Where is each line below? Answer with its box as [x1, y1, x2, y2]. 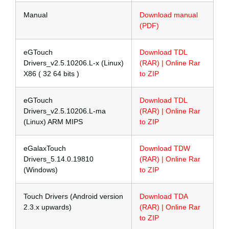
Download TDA [140, 192, 188, 200]
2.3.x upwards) [24, 202, 72, 211]
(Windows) [24, 165, 58, 174]
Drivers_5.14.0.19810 [24, 154, 94, 163]
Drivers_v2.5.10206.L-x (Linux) [24, 58, 124, 67]
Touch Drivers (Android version [24, 192, 123, 200]
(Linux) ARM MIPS [24, 117, 83, 126]
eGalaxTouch [24, 144, 66, 152]
